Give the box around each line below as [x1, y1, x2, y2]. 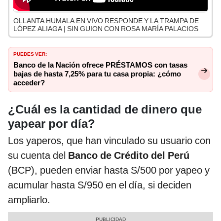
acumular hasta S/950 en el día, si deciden [8, 179, 191, 191]
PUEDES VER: [13, 49, 47, 58]
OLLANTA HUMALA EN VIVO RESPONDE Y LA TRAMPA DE [13, 17, 199, 25]
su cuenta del [8, 149, 68, 161]
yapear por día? [8, 116, 95, 131]
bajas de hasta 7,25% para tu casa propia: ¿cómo [13, 70, 181, 79]
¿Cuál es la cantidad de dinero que [8, 102, 202, 116]
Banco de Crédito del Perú [68, 149, 189, 161]
